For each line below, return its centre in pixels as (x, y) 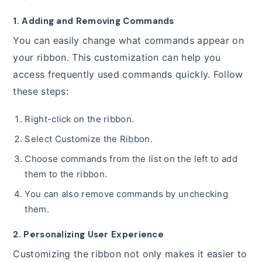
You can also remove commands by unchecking (127, 194)
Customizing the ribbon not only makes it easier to (130, 254)
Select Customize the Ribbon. (89, 139)
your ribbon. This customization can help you (117, 58)
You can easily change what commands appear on (128, 41)
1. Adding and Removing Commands (94, 21)
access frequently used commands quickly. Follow (128, 75)
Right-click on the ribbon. (80, 119)
